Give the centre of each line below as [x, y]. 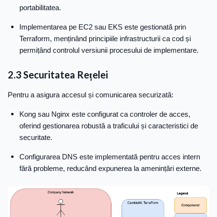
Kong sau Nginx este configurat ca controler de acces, [105, 114]
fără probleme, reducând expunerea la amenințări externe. [110, 169]
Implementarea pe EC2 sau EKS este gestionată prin [103, 27]
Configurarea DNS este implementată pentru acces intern [110, 157]
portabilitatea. [40, 8]
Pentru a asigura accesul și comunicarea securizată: [91, 95]
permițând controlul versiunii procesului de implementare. [109, 50]
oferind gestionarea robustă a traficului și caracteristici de [109, 126]
